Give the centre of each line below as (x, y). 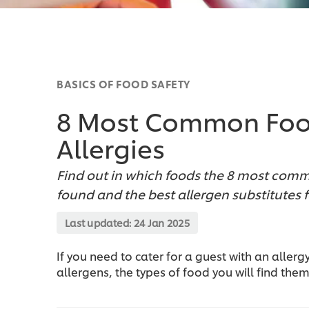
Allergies (111, 148)
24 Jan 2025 (162, 223)
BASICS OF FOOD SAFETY (123, 84)
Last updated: (99, 223)
